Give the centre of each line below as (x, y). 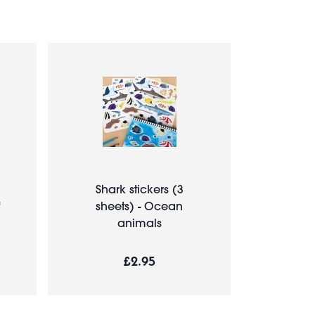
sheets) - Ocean (139, 205)
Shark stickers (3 (139, 188)
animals (139, 222)
